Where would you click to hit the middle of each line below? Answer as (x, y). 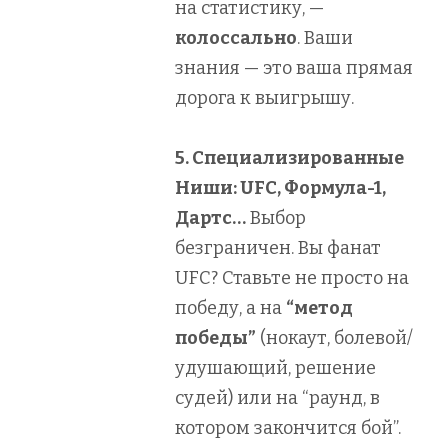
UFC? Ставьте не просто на (292, 277)
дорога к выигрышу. (264, 97)
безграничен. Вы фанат (278, 247)
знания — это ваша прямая (294, 67)
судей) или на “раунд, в (277, 397)
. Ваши (325, 37)
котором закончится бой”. (288, 427)
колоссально (236, 37)
